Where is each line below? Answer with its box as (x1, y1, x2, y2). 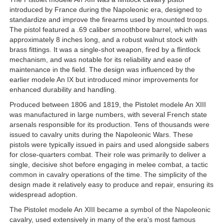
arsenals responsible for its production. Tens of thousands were (9, 120, 209, 129)
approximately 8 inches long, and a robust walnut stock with (9, 35, 197, 44)
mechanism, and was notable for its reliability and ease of (9, 55, 190, 64)
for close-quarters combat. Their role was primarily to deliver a (9, 150, 206, 159)
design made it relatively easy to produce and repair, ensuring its (9, 180, 213, 189)
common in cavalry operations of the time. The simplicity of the (9, 170, 207, 179)
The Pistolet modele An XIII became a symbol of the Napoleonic (9, 205, 210, 214)
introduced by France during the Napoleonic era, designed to (9, 5, 202, 14)
